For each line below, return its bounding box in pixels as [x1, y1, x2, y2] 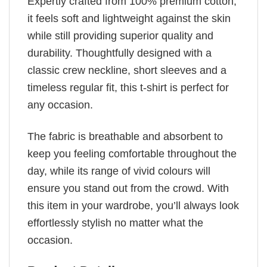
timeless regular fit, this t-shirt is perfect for [27, 82, 229, 94]
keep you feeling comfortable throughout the [27, 147, 237, 160]
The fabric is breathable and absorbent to [27, 130, 223, 142]
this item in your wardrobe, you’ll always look [27, 199, 239, 212]
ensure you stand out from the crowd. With [27, 182, 229, 194]
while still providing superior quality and [27, 30, 213, 42]
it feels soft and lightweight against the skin [27, 13, 231, 25]
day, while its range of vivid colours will [27, 164, 210, 177]
